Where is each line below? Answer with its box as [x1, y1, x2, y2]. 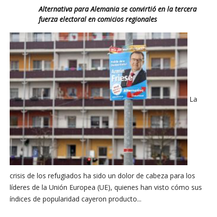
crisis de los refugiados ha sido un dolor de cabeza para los [10, 171, 195, 181]
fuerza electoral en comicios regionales [39, 15, 157, 24]
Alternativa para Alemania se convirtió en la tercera [39, 4, 197, 14]
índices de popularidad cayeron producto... [10, 194, 141, 204]
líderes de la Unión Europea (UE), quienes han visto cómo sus [10, 183, 202, 192]
